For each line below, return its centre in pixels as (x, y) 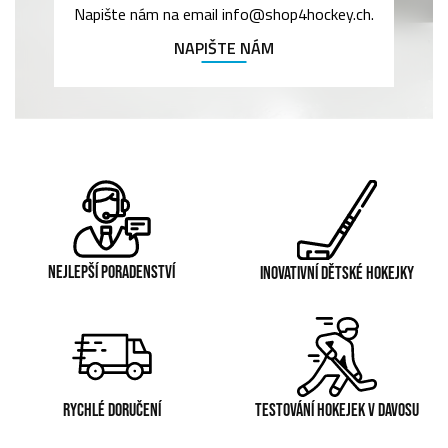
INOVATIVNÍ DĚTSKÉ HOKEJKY (336, 273)
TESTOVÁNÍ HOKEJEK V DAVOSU (336, 410)
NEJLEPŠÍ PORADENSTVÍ (111, 272)
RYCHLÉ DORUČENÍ (111, 410)
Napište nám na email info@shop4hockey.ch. (224, 14)
